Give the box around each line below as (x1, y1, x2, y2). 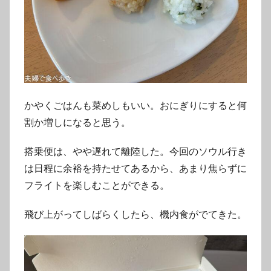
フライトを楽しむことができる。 (24, 179, 169, 191)
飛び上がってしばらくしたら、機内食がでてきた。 (24, 208, 247, 220)
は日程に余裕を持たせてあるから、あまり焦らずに (24, 162, 247, 174)
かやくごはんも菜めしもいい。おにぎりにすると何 (24, 99, 247, 111)
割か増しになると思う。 (24, 116, 131, 128)
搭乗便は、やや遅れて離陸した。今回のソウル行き (24, 145, 247, 157)
